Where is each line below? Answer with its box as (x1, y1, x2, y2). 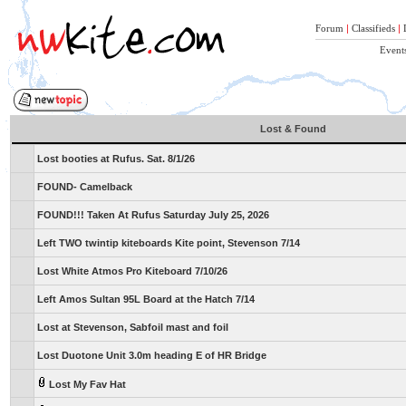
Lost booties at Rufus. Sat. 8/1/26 (37, 153, 195, 164)
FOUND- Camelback (37, 181, 132, 192)
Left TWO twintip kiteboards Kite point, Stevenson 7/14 (37, 237, 300, 248)
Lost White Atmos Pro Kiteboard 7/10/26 (37, 266, 227, 276)
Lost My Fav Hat (46, 379, 126, 390)
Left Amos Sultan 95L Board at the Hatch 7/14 (37, 294, 255, 304)
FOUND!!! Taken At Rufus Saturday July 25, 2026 (37, 209, 269, 220)
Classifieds (352, 23, 395, 34)
